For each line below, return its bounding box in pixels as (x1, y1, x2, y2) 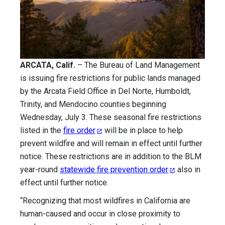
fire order (63, 126, 95, 136)
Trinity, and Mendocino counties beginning (20, 99, 166, 109)
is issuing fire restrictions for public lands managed (20, 73, 200, 83)
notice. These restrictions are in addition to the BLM (20, 152, 201, 162)
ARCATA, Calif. (20, 60, 75, 70)
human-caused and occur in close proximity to (20, 209, 180, 219)
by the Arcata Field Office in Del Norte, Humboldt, (20, 86, 191, 96)
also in (175, 165, 201, 175)
